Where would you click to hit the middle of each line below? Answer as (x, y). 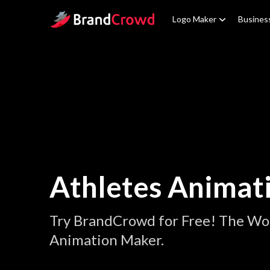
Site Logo (68, 17)
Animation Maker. (107, 240)
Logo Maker (194, 19)
